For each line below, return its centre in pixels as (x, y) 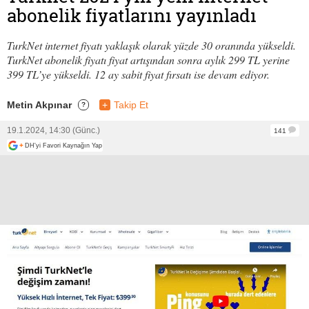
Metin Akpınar (39, 104)
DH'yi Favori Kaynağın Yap (63, 145)
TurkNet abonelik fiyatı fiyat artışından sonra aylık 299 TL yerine (148, 59)
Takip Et (131, 104)
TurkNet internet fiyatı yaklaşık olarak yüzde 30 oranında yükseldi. (151, 45)
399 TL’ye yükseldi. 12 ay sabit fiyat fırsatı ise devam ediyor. (138, 74)
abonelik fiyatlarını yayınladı (132, 15)
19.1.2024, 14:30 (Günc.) (53, 130)
